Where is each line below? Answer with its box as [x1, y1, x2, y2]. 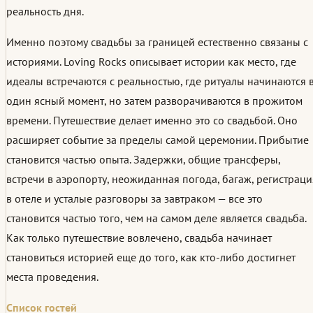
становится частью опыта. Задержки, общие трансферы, [6, 152, 280, 167]
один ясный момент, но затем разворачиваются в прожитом [6, 94, 303, 108]
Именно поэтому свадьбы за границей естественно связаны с [6, 35, 308, 50]
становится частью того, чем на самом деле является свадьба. [6, 211, 306, 226]
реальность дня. [6, 4, 84, 19]
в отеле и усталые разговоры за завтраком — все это [6, 191, 263, 206]
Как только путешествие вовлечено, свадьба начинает [6, 231, 272, 245]
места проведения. [6, 270, 99, 284]
